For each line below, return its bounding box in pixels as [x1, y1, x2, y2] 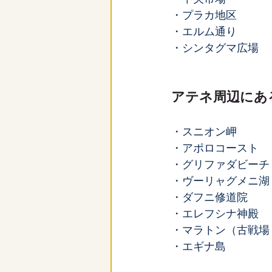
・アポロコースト [171, 141, 259, 155]
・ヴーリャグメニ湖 [171, 174, 270, 188]
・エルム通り [171, 25, 237, 38]
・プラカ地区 [171, 8, 237, 22]
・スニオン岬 [171, 125, 237, 138]
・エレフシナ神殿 [171, 207, 259, 220]
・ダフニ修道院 [171, 191, 248, 204]
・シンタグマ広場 [171, 41, 259, 55]
